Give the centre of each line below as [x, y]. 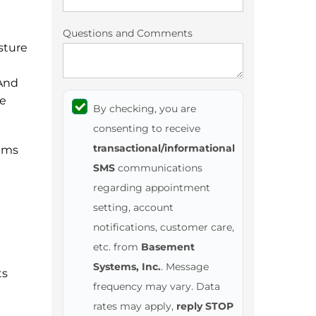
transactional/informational [164, 148]
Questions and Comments [128, 34]
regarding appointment [152, 188]
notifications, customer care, [164, 227]
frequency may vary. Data [157, 287]
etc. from [117, 247]
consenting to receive [147, 129]
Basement [168, 247]
